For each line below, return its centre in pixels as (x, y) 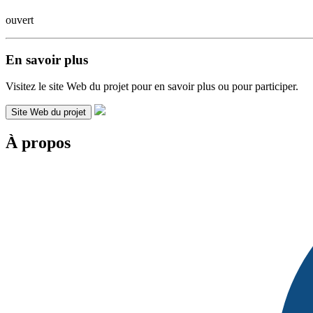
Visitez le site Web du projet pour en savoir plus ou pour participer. (152, 87)
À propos (38, 143)
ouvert (20, 20)
